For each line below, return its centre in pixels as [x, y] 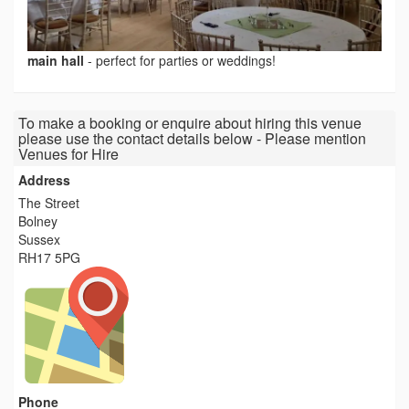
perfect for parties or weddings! [186, 61]
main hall [58, 61]
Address [44, 180]
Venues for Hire [68, 154]
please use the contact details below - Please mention [192, 139]
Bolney [38, 221]
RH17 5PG [49, 258]
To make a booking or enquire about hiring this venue [190, 123]
